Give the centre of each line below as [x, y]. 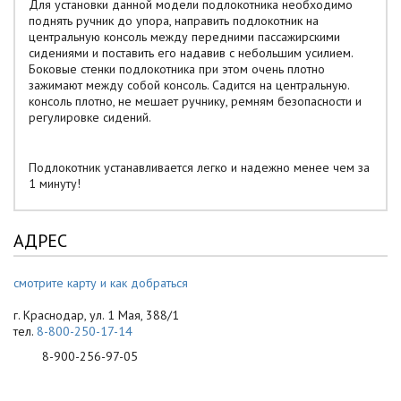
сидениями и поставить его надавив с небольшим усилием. [191, 53]
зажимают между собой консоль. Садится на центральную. [189, 85]
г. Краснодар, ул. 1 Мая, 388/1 [96, 315]
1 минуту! [55, 183]
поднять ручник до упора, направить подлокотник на [174, 21]
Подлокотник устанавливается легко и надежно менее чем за [199, 167]
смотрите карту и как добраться [101, 283]
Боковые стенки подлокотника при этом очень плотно [177, 69]
